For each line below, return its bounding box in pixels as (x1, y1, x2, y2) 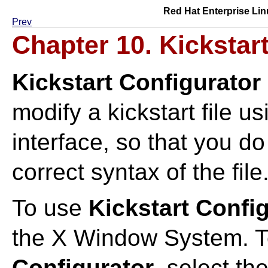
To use (12, 195, 89, 221)
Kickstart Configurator (12, 69, 261, 95)
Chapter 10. (12, 31, 159, 59)
